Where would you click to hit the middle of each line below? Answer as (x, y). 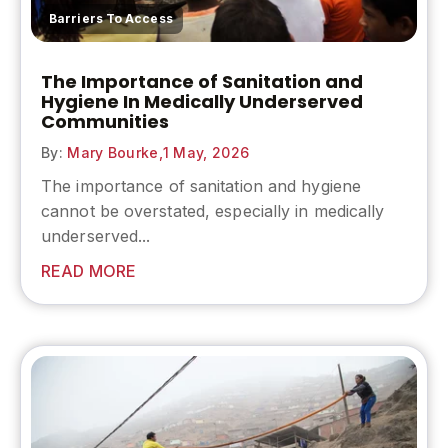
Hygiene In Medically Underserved (202, 102)
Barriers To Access (111, 19)
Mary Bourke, (112, 153)
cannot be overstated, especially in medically (213, 211)
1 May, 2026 (206, 153)
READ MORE (88, 271)
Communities (105, 122)
